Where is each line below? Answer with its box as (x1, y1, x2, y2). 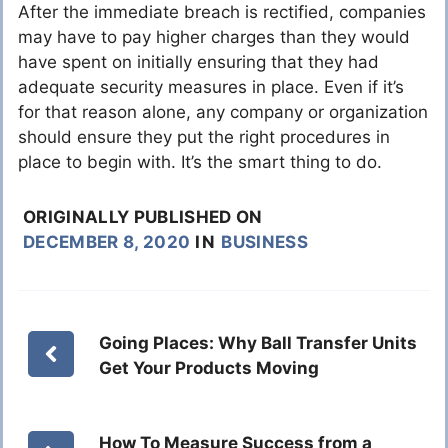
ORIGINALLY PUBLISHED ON (23, 207, 263, 228)
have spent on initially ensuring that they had (18, 52, 379, 73)
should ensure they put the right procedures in (18, 127, 390, 148)
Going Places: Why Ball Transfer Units (99, 333, 418, 354)
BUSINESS (221, 232, 308, 253)
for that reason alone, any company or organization (18, 102, 428, 123)
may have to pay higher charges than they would (18, 27, 410, 48)
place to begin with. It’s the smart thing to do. (18, 152, 382, 173)
